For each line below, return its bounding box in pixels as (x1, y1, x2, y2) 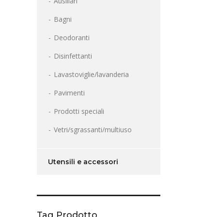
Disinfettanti (54, 51, 92, 61)
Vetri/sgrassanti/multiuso (54, 125, 132, 135)
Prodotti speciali (54, 107, 104, 116)
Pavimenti (54, 88, 85, 98)
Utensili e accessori (48, 157, 118, 167)
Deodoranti (54, 33, 90, 43)
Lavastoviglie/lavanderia (54, 70, 129, 79)
